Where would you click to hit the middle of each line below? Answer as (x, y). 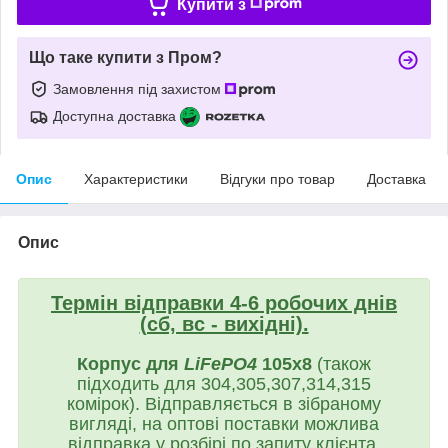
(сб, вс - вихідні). (224, 323)
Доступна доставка (114, 115)
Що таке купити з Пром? (125, 57)
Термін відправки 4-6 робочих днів (224, 302)
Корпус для (130, 363)
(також (344, 363)
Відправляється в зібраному (263, 403)
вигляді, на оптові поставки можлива (224, 423)
